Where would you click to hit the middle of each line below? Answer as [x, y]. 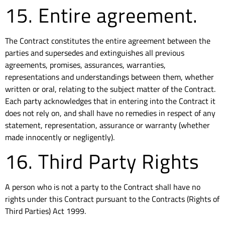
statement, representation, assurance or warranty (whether [107, 125]
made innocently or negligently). [60, 137]
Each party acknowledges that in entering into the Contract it [110, 101]
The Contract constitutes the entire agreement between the [108, 41]
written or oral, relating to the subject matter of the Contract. [110, 89]
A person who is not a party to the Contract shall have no [103, 187]
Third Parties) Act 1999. [45, 211]
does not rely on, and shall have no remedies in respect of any [110, 113]
